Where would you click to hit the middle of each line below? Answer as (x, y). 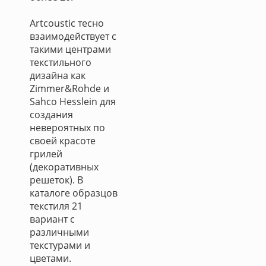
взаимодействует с (73, 36)
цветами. (50, 258)
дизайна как (58, 75)
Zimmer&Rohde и (69, 88)
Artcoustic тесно (67, 23)
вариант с (52, 219)
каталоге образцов (74, 193)
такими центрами (70, 49)
